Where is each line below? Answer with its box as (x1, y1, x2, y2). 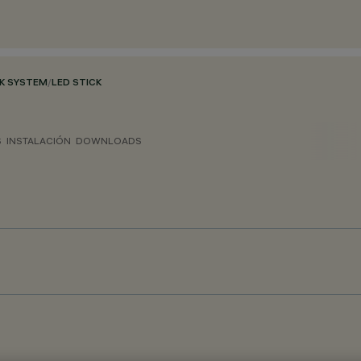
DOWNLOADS (76, 135, 142, 147)
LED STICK (52, 78, 102, 89)
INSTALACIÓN (6, 135, 71, 147)
